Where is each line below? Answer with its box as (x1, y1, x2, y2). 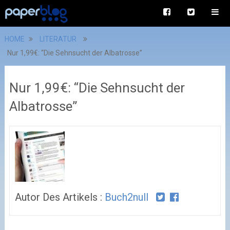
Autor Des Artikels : (14, 190, 105, 203)
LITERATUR (39, 35, 76, 43)
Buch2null (104, 190, 148, 203)
